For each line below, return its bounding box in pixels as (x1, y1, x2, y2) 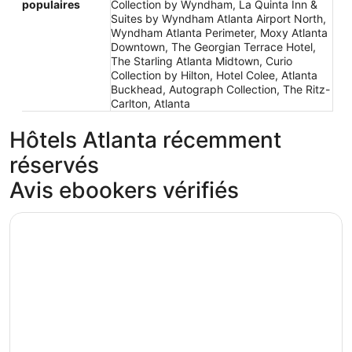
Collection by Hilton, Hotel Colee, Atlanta (111, 68, 317, 82)
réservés (9, 152, 99, 178)
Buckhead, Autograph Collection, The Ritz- (111, 82, 330, 96)
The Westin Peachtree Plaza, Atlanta (9, 211, 222, 227)
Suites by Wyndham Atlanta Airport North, (111, 12, 326, 25)
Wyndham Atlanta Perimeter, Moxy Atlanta (111, 26, 328, 39)
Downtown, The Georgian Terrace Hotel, (111, 40, 316, 53)
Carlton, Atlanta (111, 97, 190, 110)
